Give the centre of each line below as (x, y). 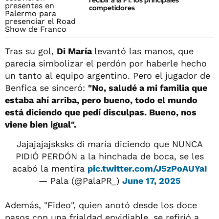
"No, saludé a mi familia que (148, 88)
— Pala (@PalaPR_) (80, 180)
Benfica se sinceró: (46, 88)
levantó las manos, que (144, 51)
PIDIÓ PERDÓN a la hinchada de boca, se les (109, 156)
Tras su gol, (31, 51)
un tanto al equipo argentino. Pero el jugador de (108, 75)
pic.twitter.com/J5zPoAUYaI (147, 168)
